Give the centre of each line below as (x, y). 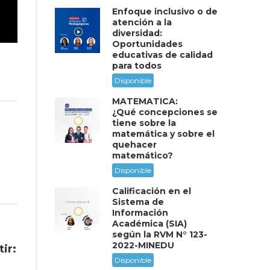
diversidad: (137, 33)
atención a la (142, 22)
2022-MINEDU (143, 245)
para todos (137, 66)
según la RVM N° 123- (160, 234)
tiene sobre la (144, 123)
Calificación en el (152, 191)
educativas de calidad (162, 55)
